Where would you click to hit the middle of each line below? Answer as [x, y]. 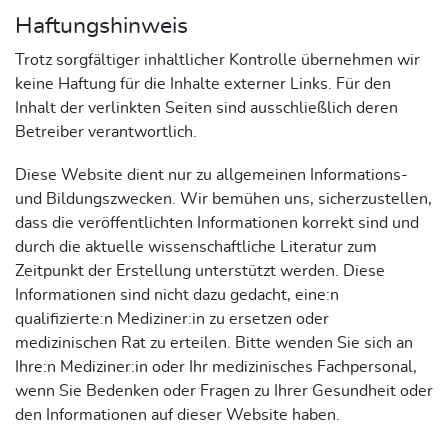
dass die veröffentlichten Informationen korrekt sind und [217, 223]
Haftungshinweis [101, 25]
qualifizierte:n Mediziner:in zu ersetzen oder [172, 319]
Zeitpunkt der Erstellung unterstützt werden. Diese [200, 271]
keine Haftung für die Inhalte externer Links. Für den [203, 83]
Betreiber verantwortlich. [106, 131]
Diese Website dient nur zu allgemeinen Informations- [211, 175]
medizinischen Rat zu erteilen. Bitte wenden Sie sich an [214, 343]
